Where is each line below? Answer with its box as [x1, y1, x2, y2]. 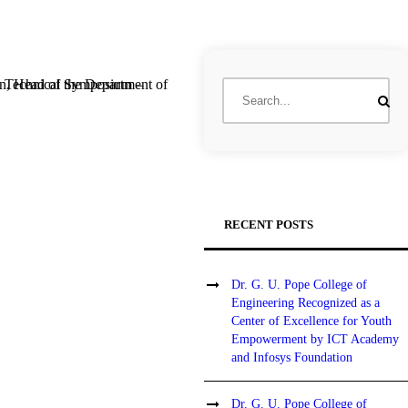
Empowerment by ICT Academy [231, 332, 400, 346]
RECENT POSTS [224, 218, 314, 231]
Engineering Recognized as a [231, 296, 381, 310]
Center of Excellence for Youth [231, 314, 393, 328]
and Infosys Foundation [231, 351, 353, 364]
